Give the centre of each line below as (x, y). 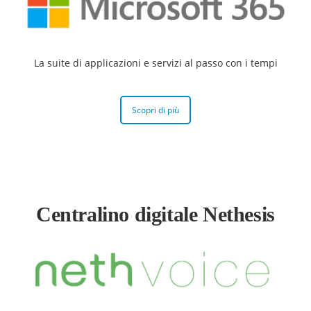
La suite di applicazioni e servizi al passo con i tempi (155, 63)
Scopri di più (155, 110)
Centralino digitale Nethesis (155, 215)
